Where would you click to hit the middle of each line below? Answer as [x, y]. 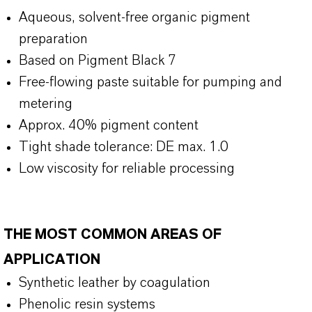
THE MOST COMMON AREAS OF [112, 235]
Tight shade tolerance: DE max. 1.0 [124, 147]
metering [46, 104]
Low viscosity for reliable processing [127, 169]
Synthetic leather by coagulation [115, 283]
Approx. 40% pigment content [109, 125]
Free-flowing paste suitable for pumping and [150, 82]
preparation [53, 39]
